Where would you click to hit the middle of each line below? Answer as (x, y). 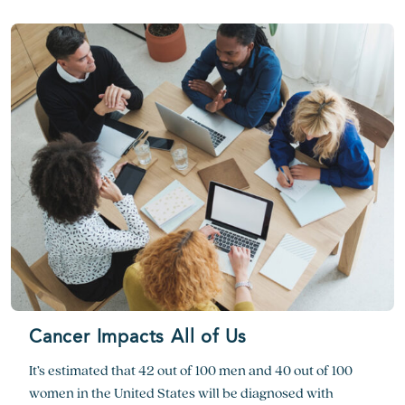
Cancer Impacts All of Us (138, 338)
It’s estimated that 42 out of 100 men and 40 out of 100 (191, 370)
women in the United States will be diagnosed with (181, 393)
